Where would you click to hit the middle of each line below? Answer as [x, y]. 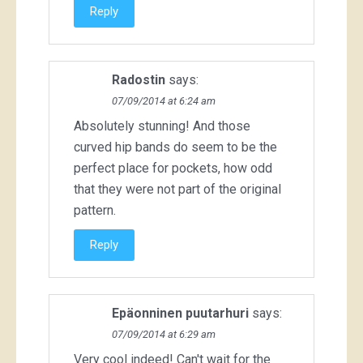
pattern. [95, 211]
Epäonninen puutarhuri [180, 314]
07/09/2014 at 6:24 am [164, 101]
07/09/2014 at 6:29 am [164, 335]
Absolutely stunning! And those [162, 126]
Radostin [139, 80]
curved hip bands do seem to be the [175, 147]
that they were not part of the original [177, 190]
